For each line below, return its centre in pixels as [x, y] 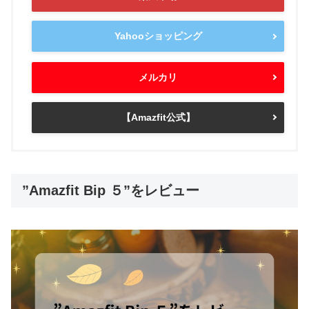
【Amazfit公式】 [158, 117]
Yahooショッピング [158, 36]
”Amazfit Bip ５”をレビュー [111, 190]
